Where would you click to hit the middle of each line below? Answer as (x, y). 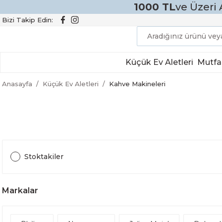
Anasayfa (17, 84)
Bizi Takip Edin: (28, 20)
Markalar (20, 191)
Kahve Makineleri (137, 84)
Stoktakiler (44, 157)
